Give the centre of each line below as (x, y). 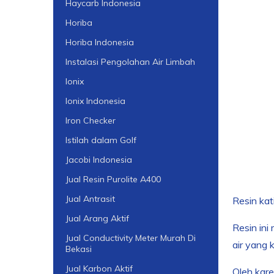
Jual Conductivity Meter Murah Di (131, 238)
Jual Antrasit (90, 198)
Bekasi (79, 249)
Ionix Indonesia (95, 101)
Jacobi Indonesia (99, 159)
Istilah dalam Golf (101, 140)
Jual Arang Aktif (97, 218)
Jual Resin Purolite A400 (113, 179)
